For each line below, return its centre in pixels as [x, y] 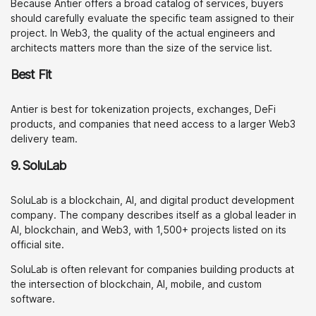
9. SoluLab [38, 165]
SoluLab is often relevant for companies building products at [152, 269]
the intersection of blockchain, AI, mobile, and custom [136, 284]
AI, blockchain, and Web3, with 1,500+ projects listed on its [148, 230]
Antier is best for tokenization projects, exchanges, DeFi [143, 109]
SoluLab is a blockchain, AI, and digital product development [152, 200]
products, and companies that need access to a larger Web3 [153, 124]
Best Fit [31, 74]
